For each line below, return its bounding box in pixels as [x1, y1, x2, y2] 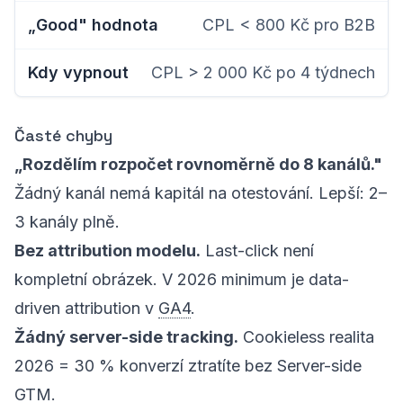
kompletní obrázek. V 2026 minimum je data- [14, 270, 349, 289]
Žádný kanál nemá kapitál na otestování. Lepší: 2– [14, 184, 387, 202]
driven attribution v [14, 299, 158, 318]
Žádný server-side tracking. [14, 327, 238, 346]
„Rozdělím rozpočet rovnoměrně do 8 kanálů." [14, 155, 382, 174]
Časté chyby [14, 125, 112, 146]
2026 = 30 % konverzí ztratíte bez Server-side [14, 356, 362, 375]
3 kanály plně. [14, 212, 120, 231]
